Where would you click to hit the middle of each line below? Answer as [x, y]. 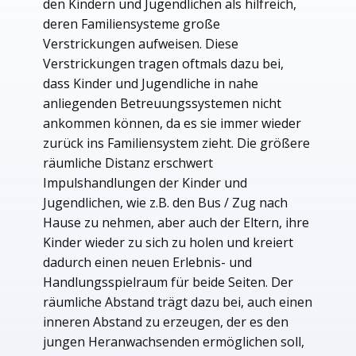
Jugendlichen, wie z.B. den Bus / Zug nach [165, 203]
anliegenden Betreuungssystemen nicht [162, 104]
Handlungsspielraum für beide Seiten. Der [168, 282]
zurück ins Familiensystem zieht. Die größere [176, 143]
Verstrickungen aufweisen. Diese [141, 44]
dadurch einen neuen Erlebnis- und [147, 263]
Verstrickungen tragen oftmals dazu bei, [163, 64]
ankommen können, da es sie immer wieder [172, 124]
